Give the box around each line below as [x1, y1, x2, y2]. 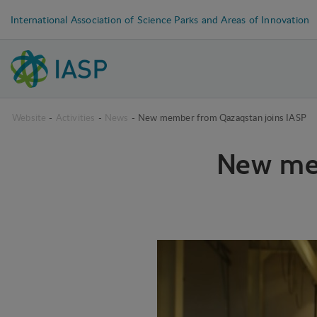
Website [12, 111, 47, 124]
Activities [55, 111, 96, 124]
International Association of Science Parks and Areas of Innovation [11, 12, 310, 26]
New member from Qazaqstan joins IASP [137, 111, 307, 124]
